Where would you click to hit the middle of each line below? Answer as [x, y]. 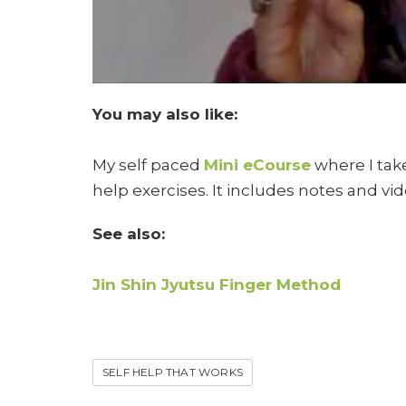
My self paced [148, 164]
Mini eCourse [257, 164]
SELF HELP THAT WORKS [173, 372]
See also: [129, 233]
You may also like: [165, 114]
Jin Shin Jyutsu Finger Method [217, 284]
